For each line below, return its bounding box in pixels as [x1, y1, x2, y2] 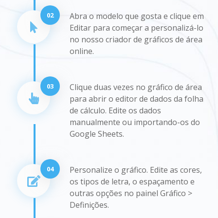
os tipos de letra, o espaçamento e [70, 176, 195, 187]
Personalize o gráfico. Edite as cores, [70, 164, 202, 175]
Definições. [70, 199, 109, 210]
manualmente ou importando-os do [70, 116, 200, 127]
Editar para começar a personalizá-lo [70, 22, 203, 33]
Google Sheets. [70, 128, 124, 139]
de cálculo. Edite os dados [70, 105, 161, 116]
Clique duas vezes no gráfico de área [70, 81, 202, 92]
